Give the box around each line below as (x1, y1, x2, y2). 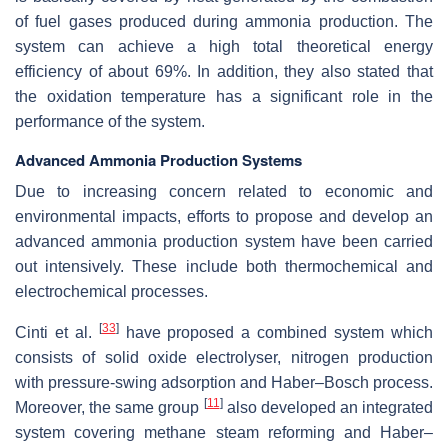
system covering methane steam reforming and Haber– (15, 424, 433, 442)
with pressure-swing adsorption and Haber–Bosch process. (15, 374, 433, 392)
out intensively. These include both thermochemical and (15, 258, 433, 276)
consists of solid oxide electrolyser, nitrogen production (15, 349, 433, 367)
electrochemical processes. (15, 283, 208, 301)
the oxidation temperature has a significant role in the (15, 88, 433, 106)
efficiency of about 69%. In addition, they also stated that (15, 63, 433, 81)
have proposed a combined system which (118, 324, 434, 342)
